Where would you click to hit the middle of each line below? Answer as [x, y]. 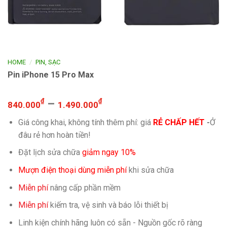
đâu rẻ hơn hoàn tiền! [54, 135]
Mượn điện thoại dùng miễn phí [72, 170]
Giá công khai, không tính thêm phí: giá [84, 122]
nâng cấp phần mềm [84, 187]
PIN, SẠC [48, 62]
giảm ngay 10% [109, 153]
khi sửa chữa [150, 170]
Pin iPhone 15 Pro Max [51, 74]
